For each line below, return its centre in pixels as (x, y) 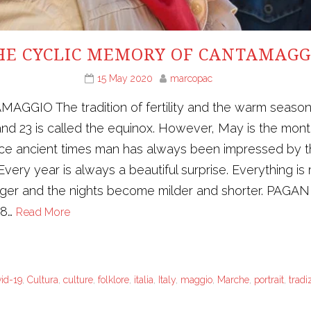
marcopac (191, 78)
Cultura (43, 279)
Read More (43, 212)
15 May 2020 (125, 78)
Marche (233, 279)
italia (144, 279)
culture (78, 279)
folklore (114, 279)
